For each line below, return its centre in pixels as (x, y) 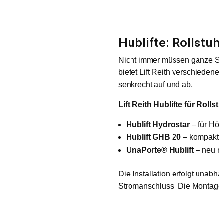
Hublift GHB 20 (153, 137)
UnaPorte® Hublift (160, 150)
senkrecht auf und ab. (155, 84)
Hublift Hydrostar (158, 124)
